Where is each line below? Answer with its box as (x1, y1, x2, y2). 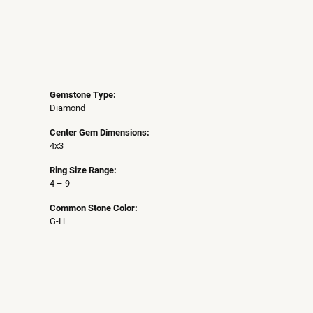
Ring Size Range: (50, 163, 117, 176)
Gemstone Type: (50, 88, 116, 101)
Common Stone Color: (50, 201, 138, 214)
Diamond (50, 101, 85, 114)
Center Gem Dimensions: (50, 126, 150, 138)
